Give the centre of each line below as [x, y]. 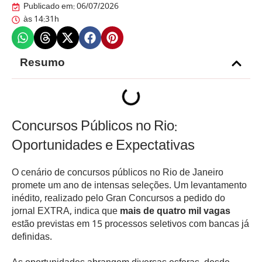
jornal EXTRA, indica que [66, 212]
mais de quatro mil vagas [175, 212]
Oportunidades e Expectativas [103, 146]
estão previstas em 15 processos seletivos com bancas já [130, 225]
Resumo [42, 63]
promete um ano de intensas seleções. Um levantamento [129, 186]
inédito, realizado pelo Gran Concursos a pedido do [118, 199]
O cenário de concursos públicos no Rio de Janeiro [118, 173]
